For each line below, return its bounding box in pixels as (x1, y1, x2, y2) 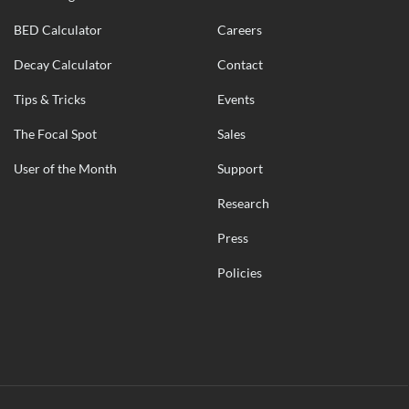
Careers (217, 22, 263, 37)
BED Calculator (13, 22, 102, 37)
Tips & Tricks (13, 91, 86, 107)
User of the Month (13, 161, 117, 176)
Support (217, 161, 264, 176)
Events (217, 91, 256, 107)
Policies (217, 265, 263, 280)
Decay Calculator (13, 57, 112, 72)
